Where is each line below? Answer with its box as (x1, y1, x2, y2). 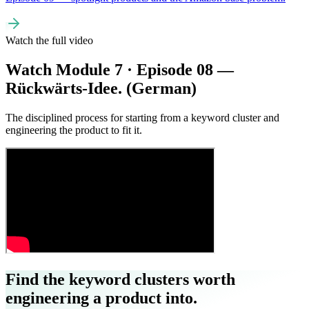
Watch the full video (6, 34, 93, 47)
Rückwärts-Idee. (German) (6, 79, 197, 97)
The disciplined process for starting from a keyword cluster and (6, 111, 279, 123)
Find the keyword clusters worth (6, 270, 235, 288)
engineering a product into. (6, 288, 197, 307)
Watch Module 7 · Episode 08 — (6, 60, 234, 79)
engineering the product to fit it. (6, 123, 142, 136)
